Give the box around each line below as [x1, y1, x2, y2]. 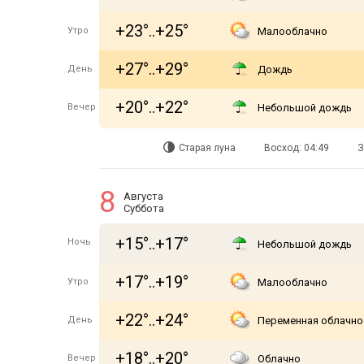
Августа [123, 190, 163, 202]
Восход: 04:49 [264, 142, 329, 154]
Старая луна [179, 142, 236, 154]
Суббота [123, 202, 164, 214]
